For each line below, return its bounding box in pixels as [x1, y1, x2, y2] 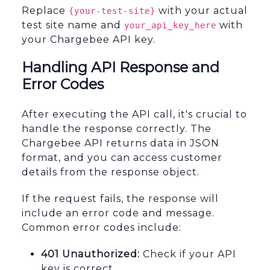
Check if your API [140, 248, 236, 260]
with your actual [155, 5, 248, 17]
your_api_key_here [124, 20, 216, 31]
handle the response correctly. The [22, 123, 212, 135]
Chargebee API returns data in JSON [22, 137, 219, 149]
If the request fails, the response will [22, 193, 219, 205]
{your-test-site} [69, 6, 155, 16]
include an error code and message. [22, 207, 215, 219]
